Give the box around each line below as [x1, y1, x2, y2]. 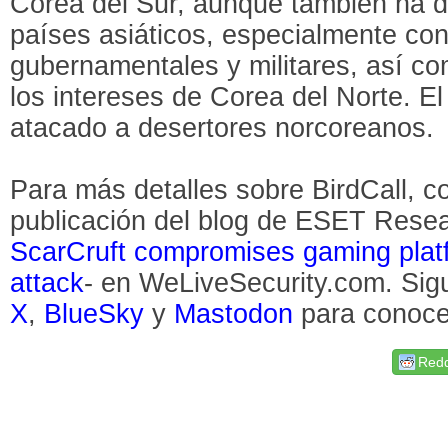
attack [10, 267, 85, 298]
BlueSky [44, 298, 145, 329]
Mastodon [174, 298, 294, 329]
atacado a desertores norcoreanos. [10, 112, 435, 143]
